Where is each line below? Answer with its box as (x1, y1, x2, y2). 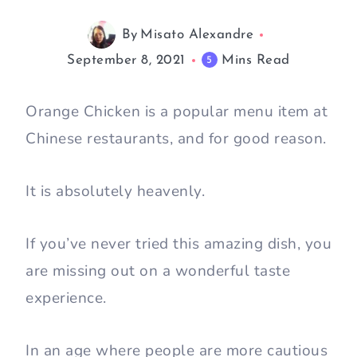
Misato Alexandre (140, 27, 254, 41)
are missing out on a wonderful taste (25, 261, 290, 282)
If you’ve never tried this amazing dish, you (25, 233, 331, 255)
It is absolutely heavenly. (25, 181, 205, 202)
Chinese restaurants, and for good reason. (25, 128, 327, 150)
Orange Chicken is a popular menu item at (25, 101, 328, 123)
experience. (25, 288, 111, 309)
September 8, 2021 (67, 53, 186, 68)
